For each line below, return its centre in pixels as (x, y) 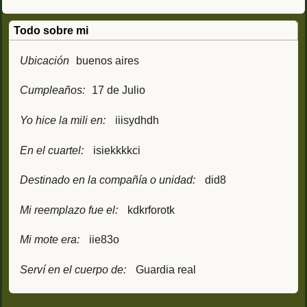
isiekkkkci (117, 150)
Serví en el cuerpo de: (73, 269)
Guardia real (166, 269)
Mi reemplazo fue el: (69, 210)
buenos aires (108, 60)
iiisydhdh (137, 120)
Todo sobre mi (51, 30)
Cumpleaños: (52, 90)
